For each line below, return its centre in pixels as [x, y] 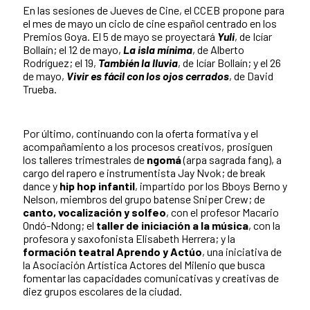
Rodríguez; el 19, [61, 62]
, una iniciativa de [242, 251]
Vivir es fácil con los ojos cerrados [148, 75]
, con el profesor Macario [222, 212]
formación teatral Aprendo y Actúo [112, 251]
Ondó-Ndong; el [58, 225]
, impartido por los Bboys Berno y [211, 185]
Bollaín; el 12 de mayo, [72, 49]
